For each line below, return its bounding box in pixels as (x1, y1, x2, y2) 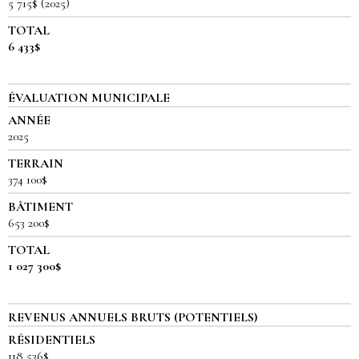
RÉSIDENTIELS (8, 332, 95, 349)
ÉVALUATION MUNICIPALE (8, 90, 170, 107)
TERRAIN (8, 155, 63, 172)
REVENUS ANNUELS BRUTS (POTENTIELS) (8, 309, 257, 326)
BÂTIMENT (8, 199, 73, 216)
